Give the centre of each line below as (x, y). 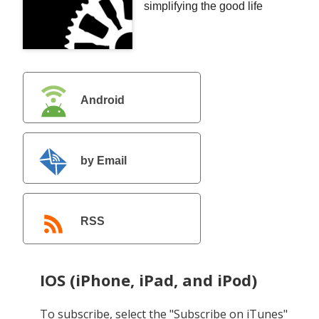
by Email (104, 161)
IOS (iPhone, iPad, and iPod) (148, 279)
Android (103, 100)
